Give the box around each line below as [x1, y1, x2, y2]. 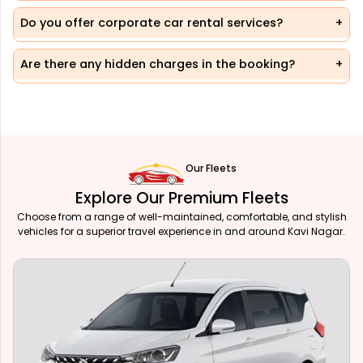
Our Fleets [185, 160, 237, 175]
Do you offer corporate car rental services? [20, 14, 283, 31]
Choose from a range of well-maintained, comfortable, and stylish [16, 209, 347, 224]
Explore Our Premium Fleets [75, 186, 288, 209]
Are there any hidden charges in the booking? [20, 55, 295, 72]
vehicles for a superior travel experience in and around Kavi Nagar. [18, 224, 345, 238]
